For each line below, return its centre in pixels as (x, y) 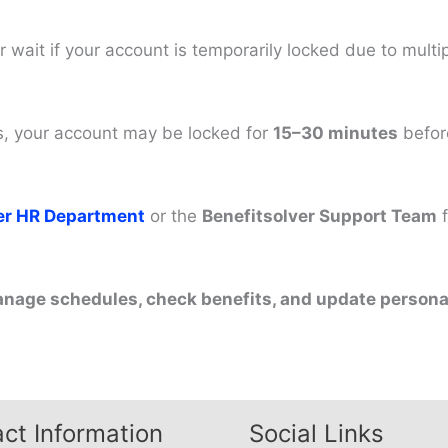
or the (176, 216)
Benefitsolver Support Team (319, 216)
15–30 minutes (335, 132)
